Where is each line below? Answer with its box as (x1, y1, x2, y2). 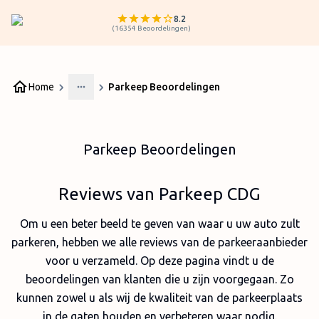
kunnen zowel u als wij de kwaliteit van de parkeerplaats (16, 291, 303, 304)
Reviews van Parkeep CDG (58, 184, 261, 204)
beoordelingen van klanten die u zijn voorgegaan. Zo (25, 273, 294, 286)
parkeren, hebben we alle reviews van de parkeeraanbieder (11, 236, 308, 249)
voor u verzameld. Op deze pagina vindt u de (45, 254, 274, 267)
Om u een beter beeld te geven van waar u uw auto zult (19, 217, 300, 230)
